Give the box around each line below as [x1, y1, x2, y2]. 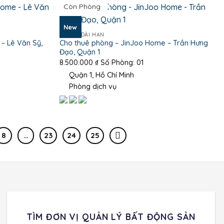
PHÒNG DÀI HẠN [59, 31, 104, 38]
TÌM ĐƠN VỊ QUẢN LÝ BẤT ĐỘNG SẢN [26, 210, 195, 222]
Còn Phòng [63, 2, 100, 11]
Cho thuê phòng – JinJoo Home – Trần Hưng [59, 38, 208, 47]
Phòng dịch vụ [66, 81, 116, 91]
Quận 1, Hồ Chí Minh [66, 70, 134, 79]
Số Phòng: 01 [98, 58, 143, 67]
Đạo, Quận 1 [59, 47, 100, 56]
